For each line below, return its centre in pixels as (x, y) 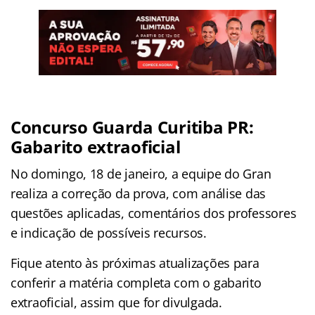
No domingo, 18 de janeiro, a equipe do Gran (141, 173)
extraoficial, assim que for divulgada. (116, 302)
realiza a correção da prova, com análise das (139, 193)
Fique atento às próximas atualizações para (135, 263)
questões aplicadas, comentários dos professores (154, 213)
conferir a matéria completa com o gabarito (136, 282)
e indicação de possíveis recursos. (109, 232)
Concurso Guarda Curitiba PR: (132, 127)
